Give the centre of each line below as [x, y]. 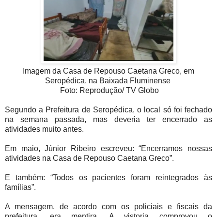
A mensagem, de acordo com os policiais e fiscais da [108, 207]
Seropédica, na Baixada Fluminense [108, 81]
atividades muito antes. [44, 129]
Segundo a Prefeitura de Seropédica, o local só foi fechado [108, 110]
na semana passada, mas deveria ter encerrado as [108, 120]
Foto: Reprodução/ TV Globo [108, 91]
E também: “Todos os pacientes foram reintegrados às [108, 178]
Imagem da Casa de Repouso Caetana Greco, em [108, 71]
